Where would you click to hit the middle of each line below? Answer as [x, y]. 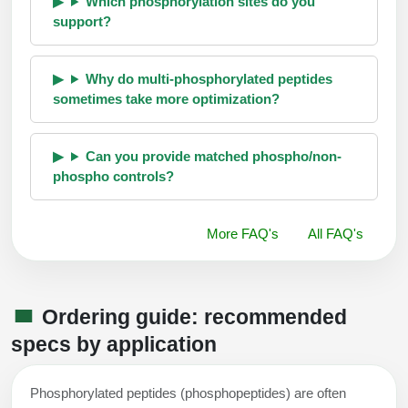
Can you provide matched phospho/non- [213, 156]
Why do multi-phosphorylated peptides [209, 79]
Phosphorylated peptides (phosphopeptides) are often [188, 393]
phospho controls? [113, 176]
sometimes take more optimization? [166, 99]
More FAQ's [243, 234]
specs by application [114, 344]
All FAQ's [336, 234]
